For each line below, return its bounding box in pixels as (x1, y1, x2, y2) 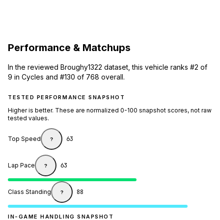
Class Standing (8, 188, 51, 196)
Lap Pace (8, 162, 35, 169)
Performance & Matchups (8, 41, 131, 54)
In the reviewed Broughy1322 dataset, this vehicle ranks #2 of (8, 63, 207, 72)
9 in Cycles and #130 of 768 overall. (8, 73, 125, 82)
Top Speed (8, 135, 41, 143)
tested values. (8, 114, 49, 122)
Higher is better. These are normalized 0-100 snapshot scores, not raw (8, 107, 212, 114)
